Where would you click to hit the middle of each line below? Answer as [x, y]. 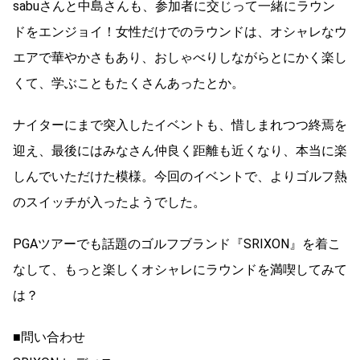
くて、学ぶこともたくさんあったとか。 [129, 84]
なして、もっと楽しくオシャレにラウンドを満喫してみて [180, 270]
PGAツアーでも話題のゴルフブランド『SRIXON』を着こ [177, 244]
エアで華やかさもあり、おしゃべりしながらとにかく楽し [180, 58]
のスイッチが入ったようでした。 [109, 202]
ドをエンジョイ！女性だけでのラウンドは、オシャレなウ [180, 32]
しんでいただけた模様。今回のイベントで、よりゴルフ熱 [180, 177]
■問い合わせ [49, 337]
